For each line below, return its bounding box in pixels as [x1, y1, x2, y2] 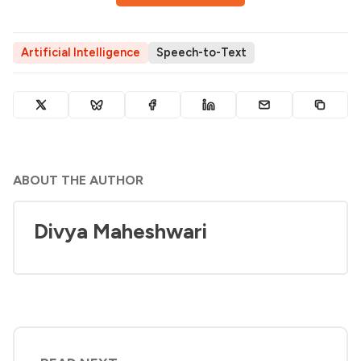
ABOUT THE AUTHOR [13, 172, 143, 188]
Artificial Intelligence [21, 45, 140, 60]
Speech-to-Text [156, 45, 247, 60]
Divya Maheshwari [34, 218, 207, 243]
